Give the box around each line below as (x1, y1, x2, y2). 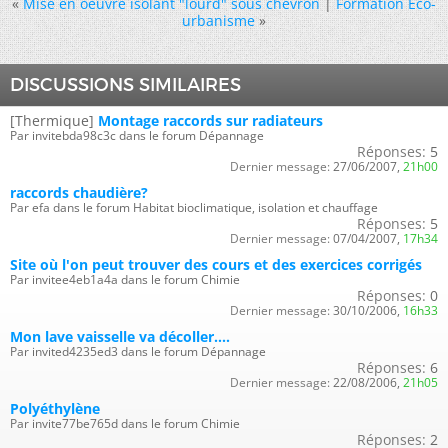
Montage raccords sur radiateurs (98, 110, 323, 130)
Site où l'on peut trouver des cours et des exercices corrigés (10, 254, 422, 274)
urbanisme (182, 10, 255, 30)
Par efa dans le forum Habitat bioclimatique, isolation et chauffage (10, 198, 378, 216)
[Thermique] (10, 110, 94, 130)
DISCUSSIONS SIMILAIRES (10, 73, 241, 96)
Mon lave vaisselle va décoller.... (10, 326, 230, 346)
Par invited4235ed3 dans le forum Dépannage (10, 342, 266, 360)
